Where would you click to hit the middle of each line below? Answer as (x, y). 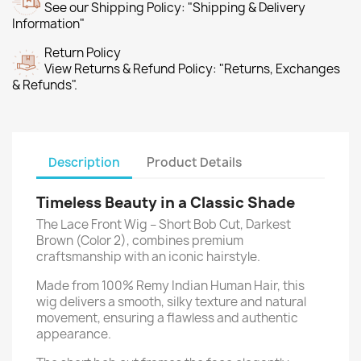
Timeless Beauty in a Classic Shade (166, 203)
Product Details (195, 162)
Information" (48, 24)
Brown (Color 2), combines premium (140, 241)
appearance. (74, 334)
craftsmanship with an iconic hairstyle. (148, 257)
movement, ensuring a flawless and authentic (167, 318)
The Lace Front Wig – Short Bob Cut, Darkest (164, 224)
